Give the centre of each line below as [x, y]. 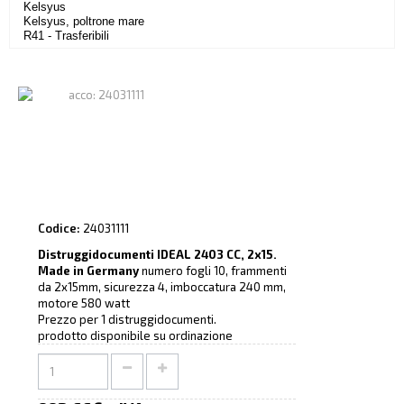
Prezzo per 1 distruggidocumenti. [127, 320]
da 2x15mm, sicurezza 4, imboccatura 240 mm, [161, 287]
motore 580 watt [83, 303]
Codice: [59, 229]
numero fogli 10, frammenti [212, 271]
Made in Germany [88, 271]
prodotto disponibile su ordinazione [135, 336]
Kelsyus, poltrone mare [84, 21]
